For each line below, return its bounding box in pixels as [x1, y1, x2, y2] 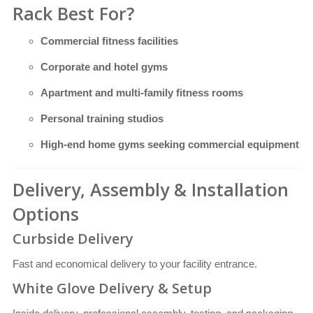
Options [13, 202, 79, 226]
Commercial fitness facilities [41, 35, 178, 48]
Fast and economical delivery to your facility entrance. [13, 258, 257, 270]
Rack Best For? [13, 1, 135, 26]
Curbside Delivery [13, 229, 133, 249]
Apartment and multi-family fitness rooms [41, 87, 243, 99]
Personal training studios [41, 112, 163, 125]
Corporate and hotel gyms [41, 61, 168, 73]
